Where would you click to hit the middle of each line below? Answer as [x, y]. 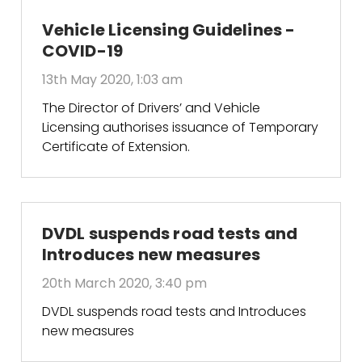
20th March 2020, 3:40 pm [124, 283]
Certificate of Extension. [116, 146]
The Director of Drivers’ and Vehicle [151, 107]
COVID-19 [82, 51]
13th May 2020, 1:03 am [112, 79]
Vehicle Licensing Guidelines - [168, 29]
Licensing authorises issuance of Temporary [180, 127]
